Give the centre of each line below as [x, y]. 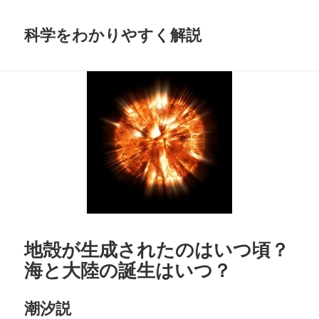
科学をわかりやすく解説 [113, 35]
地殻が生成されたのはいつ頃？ [157, 249]
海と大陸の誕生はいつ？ [128, 270]
